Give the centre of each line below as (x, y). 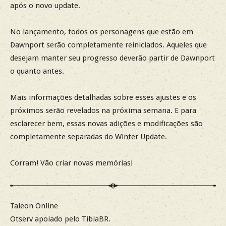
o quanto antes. (37, 71)
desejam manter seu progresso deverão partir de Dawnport (112, 58)
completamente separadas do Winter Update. (89, 137)
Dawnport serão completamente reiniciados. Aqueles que (108, 45)
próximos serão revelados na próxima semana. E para (103, 111)
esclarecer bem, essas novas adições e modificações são (106, 124)
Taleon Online (34, 206)
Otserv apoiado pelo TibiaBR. (60, 219)
